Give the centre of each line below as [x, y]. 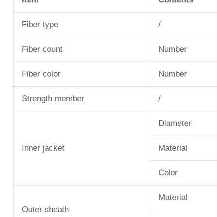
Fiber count [42, 49]
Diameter [175, 124]
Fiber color [41, 74]
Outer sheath [45, 210]
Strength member [53, 99]
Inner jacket [43, 148]
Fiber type [40, 25]
